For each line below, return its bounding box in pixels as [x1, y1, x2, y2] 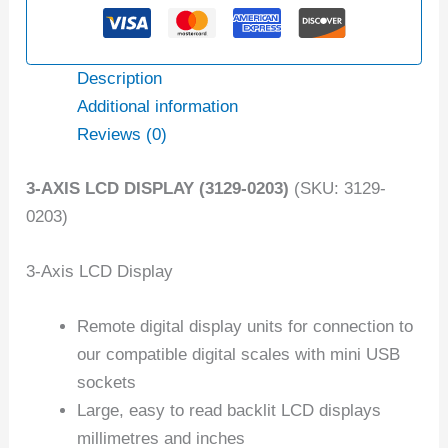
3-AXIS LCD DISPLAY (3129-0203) [26, 178, 290, 198]
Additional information [77, 97, 239, 117]
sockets [77, 373, 137, 393]
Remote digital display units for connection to [77, 317, 414, 337]
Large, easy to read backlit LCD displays [77, 401, 382, 421]
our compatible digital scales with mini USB [77, 345, 401, 365]
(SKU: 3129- [289, 178, 387, 198]
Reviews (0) [77, 125, 168, 145]
